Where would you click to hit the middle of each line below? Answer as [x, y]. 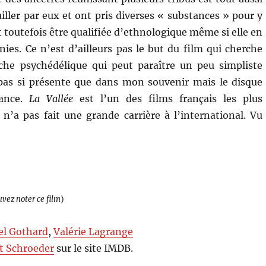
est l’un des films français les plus [168, 98]
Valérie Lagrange [94, 231]
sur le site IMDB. [94, 248]
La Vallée [51, 98]
